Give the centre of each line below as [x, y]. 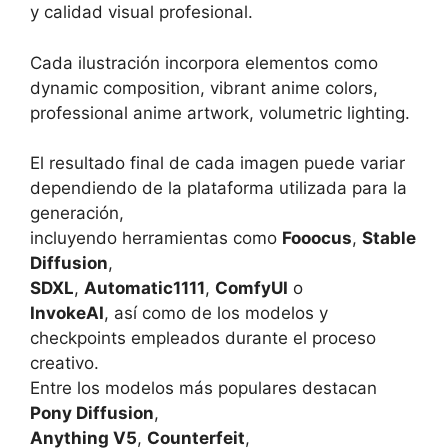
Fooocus [317, 238]
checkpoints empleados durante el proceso [203, 338]
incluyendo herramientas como [156, 238]
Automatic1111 [144, 288]
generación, [77, 213]
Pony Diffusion [92, 413]
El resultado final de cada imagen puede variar [217, 163]
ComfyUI [251, 288]
